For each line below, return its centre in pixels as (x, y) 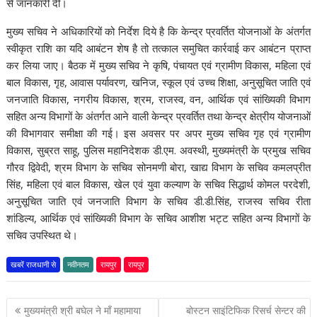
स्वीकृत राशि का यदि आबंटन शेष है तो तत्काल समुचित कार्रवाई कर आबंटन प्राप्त (158, 48)
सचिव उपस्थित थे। (42, 235)
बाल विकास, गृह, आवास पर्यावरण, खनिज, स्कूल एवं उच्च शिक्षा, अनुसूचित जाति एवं (158, 82)
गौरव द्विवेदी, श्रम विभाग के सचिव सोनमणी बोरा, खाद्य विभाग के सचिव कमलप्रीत (158, 167)
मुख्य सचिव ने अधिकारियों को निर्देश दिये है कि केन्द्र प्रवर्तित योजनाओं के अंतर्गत (158, 31)
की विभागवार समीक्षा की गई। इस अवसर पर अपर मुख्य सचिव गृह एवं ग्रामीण (158, 133)
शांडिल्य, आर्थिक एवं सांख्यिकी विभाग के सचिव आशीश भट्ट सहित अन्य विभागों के (158, 218)
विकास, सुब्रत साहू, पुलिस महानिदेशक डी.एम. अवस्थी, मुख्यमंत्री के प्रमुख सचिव (158, 150)
